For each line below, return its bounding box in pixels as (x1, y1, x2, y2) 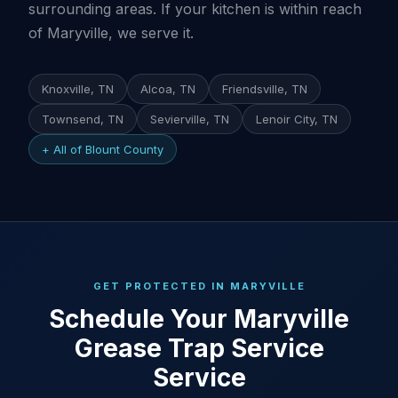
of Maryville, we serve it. (28, 24, 194, 42)
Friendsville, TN (222, 82, 307, 96)
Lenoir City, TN (256, 112, 338, 126)
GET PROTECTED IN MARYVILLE (92, 280, 306, 292)
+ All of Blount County (42, 142, 163, 156)
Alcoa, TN (140, 82, 195, 96)
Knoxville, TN (42, 82, 114, 96)
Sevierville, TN (150, 112, 229, 126)
